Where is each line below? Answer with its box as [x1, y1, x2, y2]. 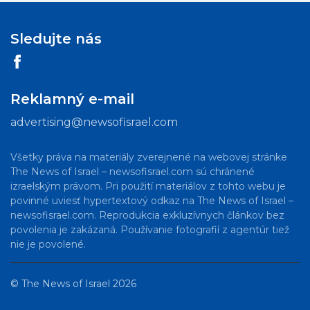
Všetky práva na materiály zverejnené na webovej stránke [10, 151, 287, 164]
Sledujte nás [10, 30, 102, 48]
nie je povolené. [10, 238, 86, 251]
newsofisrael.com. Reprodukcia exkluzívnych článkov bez [10, 209, 284, 222]
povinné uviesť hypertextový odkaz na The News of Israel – [10, 194, 293, 208]
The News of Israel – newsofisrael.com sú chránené [10, 165, 255, 179]
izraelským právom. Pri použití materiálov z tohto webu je [10, 180, 286, 193]
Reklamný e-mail [10, 91, 134, 108]
